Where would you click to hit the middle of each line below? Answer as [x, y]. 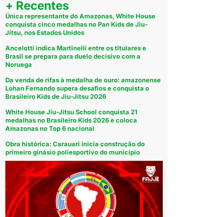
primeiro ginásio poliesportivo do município [73, 152]
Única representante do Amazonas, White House [81, 16]
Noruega [19, 64]
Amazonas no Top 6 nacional [50, 128]
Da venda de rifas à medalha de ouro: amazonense [83, 80]
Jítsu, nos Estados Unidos [45, 32]
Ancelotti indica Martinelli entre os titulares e [76, 48]
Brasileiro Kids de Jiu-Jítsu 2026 [56, 96]
